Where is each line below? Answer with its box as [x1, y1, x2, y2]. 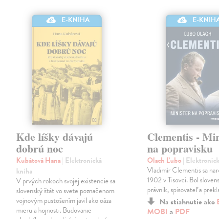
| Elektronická [62, 154, 102, 166]
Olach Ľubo [147, 154, 183, 166]
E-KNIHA [62, 14, 90, 25]
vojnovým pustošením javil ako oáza [16, 195, 112, 206]
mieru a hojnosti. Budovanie [16, 204, 92, 216]
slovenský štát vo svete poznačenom [16, 185, 115, 196]
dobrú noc [16, 140, 64, 156]
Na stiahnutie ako [159, 196, 217, 208]
